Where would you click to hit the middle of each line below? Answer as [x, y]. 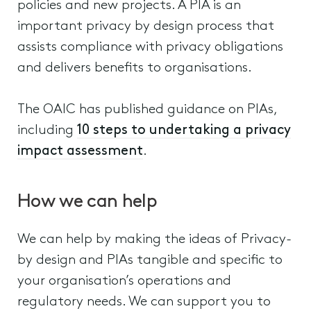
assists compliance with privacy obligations [150, 47]
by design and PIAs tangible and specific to [150, 260]
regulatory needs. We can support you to [144, 302]
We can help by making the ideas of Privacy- [154, 239]
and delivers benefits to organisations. [135, 68]
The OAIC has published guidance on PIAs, [147, 110]
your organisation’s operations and [124, 281]
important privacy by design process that [146, 26]
